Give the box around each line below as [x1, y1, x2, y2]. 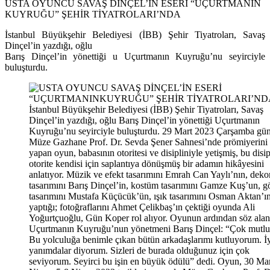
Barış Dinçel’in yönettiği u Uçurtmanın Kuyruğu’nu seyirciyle [5, 51, 265, 61]
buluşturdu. [5, 61, 48, 72]
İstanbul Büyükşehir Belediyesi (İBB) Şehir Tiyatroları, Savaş [5, 29, 265, 40]
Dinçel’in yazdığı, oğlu [5, 40, 92, 51]
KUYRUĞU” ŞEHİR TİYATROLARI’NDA [5, 8, 181, 19]
